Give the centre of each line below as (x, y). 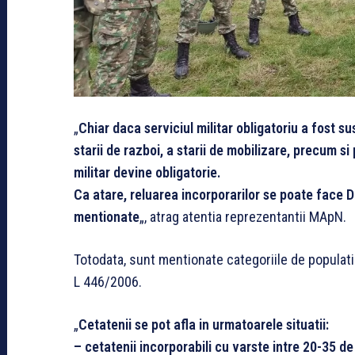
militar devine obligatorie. (147, 172)
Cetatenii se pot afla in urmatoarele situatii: (204, 324)
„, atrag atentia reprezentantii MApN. (243, 216)
